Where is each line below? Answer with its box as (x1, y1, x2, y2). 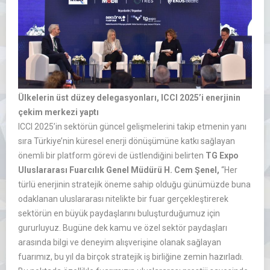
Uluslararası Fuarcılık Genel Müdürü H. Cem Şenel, (18, 165, 219, 175)
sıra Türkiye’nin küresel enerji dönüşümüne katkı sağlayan (18, 136, 235, 146)
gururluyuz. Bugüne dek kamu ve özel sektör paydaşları (18, 223, 227, 233)
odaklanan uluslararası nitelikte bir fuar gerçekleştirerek (18, 194, 228, 204)
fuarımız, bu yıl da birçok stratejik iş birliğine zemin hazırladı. (18, 252, 243, 262)
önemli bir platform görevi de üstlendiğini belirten (18, 151, 206, 161)
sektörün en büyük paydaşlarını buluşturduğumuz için (18, 209, 220, 219)
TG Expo (206, 151, 239, 161)
